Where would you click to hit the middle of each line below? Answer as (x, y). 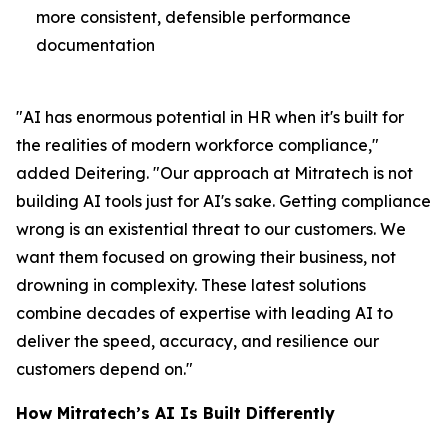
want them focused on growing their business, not (206, 257)
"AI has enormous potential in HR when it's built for (210, 117)
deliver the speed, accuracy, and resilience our (197, 341)
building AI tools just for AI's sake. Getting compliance (223, 201)
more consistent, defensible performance (193, 17)
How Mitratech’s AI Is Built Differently (175, 413)
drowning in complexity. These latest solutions (191, 285)
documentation (95, 45)
